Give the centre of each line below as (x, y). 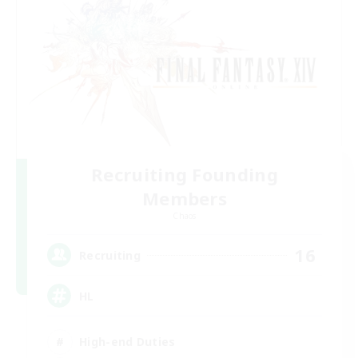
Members (185, 198)
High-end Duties (127, 341)
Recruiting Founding (185, 174)
